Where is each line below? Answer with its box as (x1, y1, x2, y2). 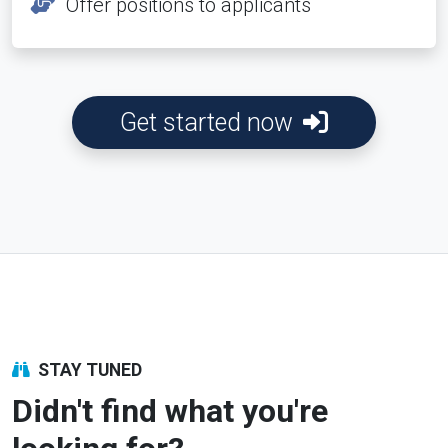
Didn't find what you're (12, 392, 328, 430)
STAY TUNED (34, 360, 142, 380)
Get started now (120, 108, 299, 137)
